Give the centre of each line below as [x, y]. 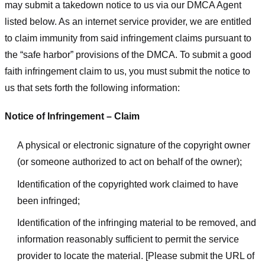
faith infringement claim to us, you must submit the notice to [127, 71]
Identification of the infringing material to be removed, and [136, 223]
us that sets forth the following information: [92, 88]
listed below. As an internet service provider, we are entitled [128, 21]
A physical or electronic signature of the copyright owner [133, 146]
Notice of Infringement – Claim [72, 117]
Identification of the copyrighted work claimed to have [127, 184]
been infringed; [48, 201]
